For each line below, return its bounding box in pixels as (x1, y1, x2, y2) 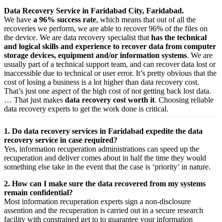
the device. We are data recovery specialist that (4, 33, 151, 42)
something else (4, 162, 50, 171)
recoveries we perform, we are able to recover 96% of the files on (4, 24, 208, 33)
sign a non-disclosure (123, 197, 191, 206)
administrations (98, 144, 145, 153)
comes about (81, 153, 120, 162)
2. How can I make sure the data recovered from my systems (4, 179, 206, 188)
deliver (58, 153, 79, 162)
